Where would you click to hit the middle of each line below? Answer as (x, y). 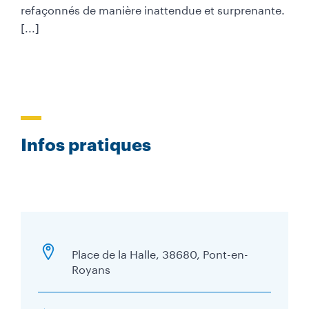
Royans (91, 268)
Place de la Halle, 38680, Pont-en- (160, 253)
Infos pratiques (86, 144)
